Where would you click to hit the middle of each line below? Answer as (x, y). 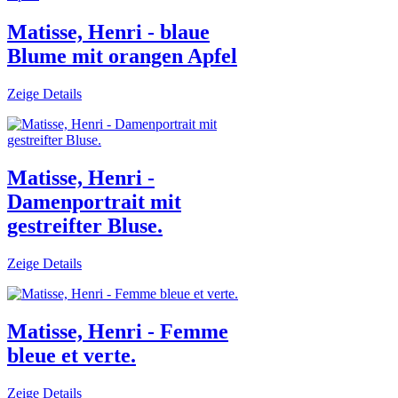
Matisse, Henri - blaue (108, 32)
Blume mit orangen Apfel (122, 56)
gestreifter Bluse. (85, 225)
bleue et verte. (72, 355)
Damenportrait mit (94, 201)
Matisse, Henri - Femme (118, 331)
